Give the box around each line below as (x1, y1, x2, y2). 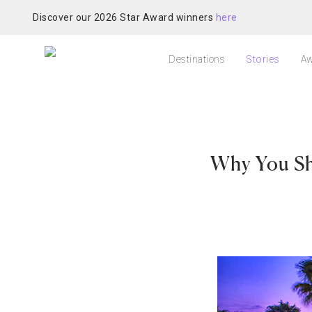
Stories (246, 54, 280, 65)
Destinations (169, 54, 225, 65)
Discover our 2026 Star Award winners (33, 11, 216, 23)
